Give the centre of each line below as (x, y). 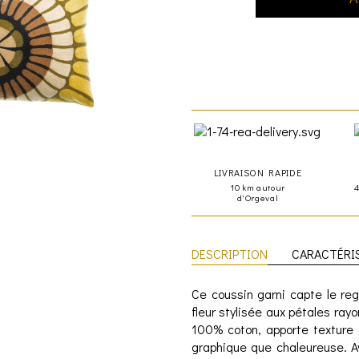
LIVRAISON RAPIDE (258, 172)
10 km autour (258, 187)
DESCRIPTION (230, 253)
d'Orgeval (258, 197)
